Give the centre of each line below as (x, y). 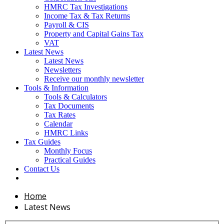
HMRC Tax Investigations (86, 7)
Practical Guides (70, 160)
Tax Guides (42, 142)
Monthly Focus (68, 151)
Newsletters (62, 70)
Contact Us (42, 169)
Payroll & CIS (66, 25)
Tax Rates (60, 115)
